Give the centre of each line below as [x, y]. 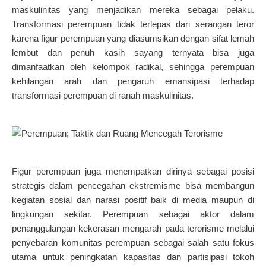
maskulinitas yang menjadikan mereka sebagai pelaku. [133, 10]
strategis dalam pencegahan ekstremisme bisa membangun [133, 186]
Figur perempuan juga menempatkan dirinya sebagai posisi [133, 172]
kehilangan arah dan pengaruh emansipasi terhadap [133, 81]
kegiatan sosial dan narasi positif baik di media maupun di [133, 200]
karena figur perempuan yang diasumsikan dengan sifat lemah [133, 39]
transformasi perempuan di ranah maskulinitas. [103, 96]
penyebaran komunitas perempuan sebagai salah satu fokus [133, 243]
